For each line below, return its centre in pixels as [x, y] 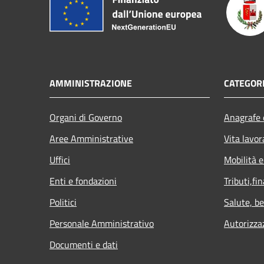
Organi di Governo [86, 117]
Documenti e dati [84, 244]
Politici [63, 202]
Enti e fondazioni [83, 181]
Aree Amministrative [91, 138]
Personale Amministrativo [102, 223]
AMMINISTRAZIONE [91, 83]
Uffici [60, 159]
